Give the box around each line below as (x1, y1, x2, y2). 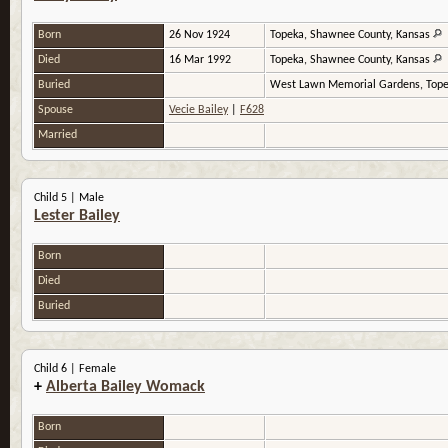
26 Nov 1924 (169, 29, 233, 42)
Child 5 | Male (34, 192, 104, 205)
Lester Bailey (34, 208, 120, 225)
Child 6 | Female (34, 363, 116, 376)
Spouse (38, 104, 76, 117)
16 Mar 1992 (169, 54, 234, 67)
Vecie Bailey (169, 104, 228, 117)
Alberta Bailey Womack (46, 379, 205, 396)
